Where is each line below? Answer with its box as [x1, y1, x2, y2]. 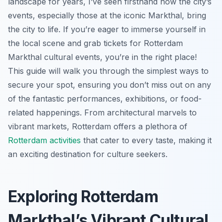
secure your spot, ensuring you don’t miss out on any [8, 79, 211, 90]
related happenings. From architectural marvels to [8, 107, 197, 117]
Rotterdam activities [8, 135, 81, 145]
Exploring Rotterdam [8, 186, 158, 206]
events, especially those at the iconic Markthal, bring [8, 10, 206, 20]
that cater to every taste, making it [81, 135, 212, 145]
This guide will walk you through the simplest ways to [8, 65, 209, 76]
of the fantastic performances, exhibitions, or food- [8, 93, 202, 104]
